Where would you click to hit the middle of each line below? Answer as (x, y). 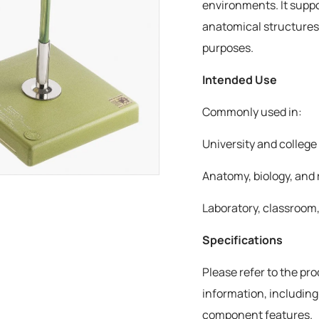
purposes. (228, 48)
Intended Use (240, 80)
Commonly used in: (252, 112)
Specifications (242, 240)
